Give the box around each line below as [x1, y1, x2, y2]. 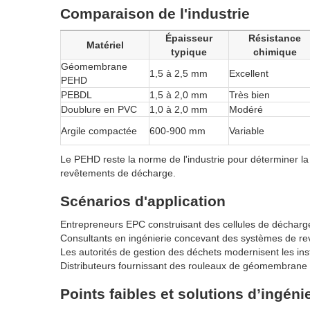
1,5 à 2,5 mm [149, 68, 208, 80]
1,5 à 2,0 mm [149, 89, 208, 101]
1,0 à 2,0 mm [149, 104, 208, 116]
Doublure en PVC [61, 104, 137, 116]
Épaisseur [165, 33, 212, 44]
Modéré [229, 104, 263, 116]
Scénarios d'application [60, 193, 226, 210]
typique [171, 46, 207, 58]
